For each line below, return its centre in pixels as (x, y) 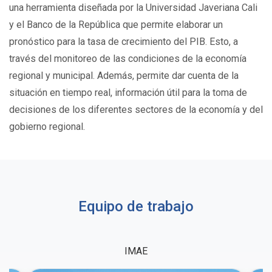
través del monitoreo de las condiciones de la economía (128, 59)
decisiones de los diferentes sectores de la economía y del (136, 110)
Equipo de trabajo (136, 207)
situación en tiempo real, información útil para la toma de (128, 93)
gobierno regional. (48, 127)
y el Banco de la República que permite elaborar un (116, 25)
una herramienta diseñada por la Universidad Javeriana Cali (133, 8)
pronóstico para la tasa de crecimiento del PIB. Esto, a (124, 42)
